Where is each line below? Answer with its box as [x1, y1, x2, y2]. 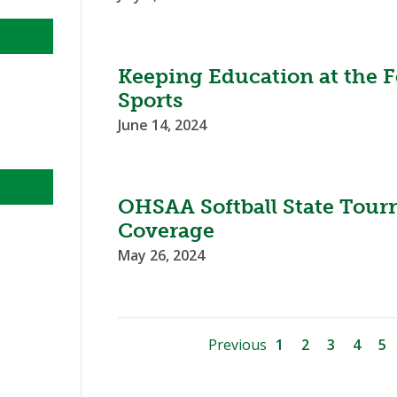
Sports [118, 88, 183, 113]
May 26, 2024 [118, 245, 206, 266]
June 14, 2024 [118, 115, 207, 136]
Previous [207, 335, 267, 355]
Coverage [118, 218, 215, 244]
